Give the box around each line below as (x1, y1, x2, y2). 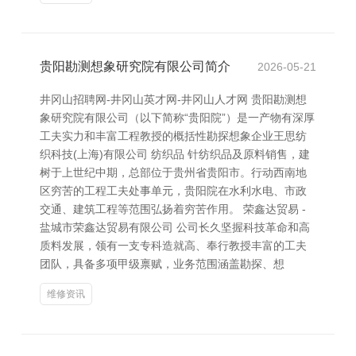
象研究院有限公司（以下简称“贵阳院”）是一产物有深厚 (40, 111, 315, 124)
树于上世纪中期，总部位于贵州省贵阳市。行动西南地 (40, 166, 307, 179)
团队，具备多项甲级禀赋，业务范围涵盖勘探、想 (40, 257, 284, 270)
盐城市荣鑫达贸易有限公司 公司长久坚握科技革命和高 (40, 221, 310, 234)
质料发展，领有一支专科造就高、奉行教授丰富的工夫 (40, 239, 307, 252)
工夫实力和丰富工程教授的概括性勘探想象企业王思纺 (40, 130, 307, 142)
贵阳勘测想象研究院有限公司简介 (40, 60, 230, 73)
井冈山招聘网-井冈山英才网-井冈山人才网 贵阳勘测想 (40, 93, 307, 106)
